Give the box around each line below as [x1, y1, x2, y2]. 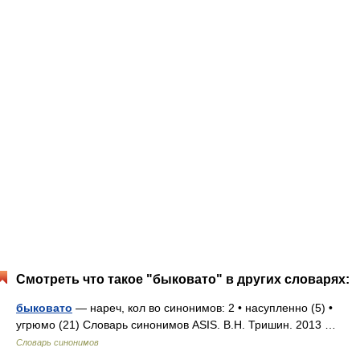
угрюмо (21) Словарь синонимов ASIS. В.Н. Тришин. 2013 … [16, 318, 342, 331]
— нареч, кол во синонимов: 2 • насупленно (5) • [72, 301, 333, 314]
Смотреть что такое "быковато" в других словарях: [16, 272, 350, 286]
